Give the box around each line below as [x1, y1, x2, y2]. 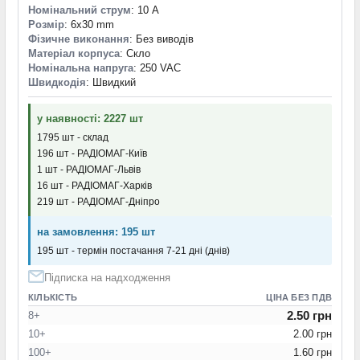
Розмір [28, 18, 64, 31]
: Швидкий [86, 76, 136, 89]
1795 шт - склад [37, 132, 108, 144]
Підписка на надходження [44, 271, 170, 284]
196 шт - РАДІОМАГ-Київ [37, 148, 147, 160]
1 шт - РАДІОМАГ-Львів [37, 164, 141, 176]
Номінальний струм [28, 4, 131, 17]
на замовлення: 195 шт [37, 225, 155, 238]
